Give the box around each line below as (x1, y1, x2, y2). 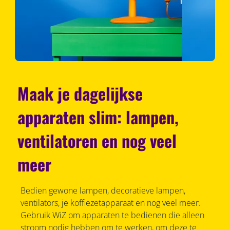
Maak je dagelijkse (17, 81, 143, 106)
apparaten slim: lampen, (17, 105, 179, 129)
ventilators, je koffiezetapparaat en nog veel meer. (20, 197, 201, 209)
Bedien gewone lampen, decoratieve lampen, (20, 185, 185, 197)
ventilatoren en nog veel (17, 128, 177, 153)
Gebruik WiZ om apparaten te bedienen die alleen (20, 209, 204, 221)
